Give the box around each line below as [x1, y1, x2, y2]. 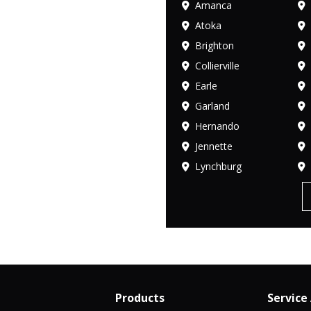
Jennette [195, 139, 233, 153]
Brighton [195, 38, 234, 52]
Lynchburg [195, 159, 242, 173]
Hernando [195, 119, 239, 133]
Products [115, 289, 165, 305]
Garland [195, 99, 230, 112]
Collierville [195, 58, 239, 72]
